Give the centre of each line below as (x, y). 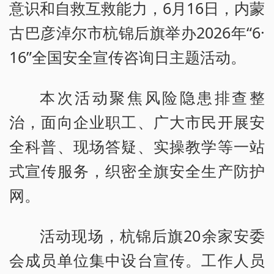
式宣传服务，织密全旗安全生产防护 (137, 171)
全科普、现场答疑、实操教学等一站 (137, 146)
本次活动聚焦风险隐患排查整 (152, 98)
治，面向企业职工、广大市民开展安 (137, 122)
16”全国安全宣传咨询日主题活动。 (128, 57)
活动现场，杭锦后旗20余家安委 (152, 236)
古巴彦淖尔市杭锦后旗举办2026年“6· (137, 33)
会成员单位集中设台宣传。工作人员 (137, 260)
